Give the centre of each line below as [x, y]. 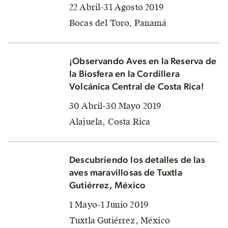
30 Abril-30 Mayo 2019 [116, 106]
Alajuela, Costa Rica [110, 122]
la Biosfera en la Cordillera [125, 74]
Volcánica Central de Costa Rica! [137, 87]
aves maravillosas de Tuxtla [126, 173]
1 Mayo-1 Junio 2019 [109, 205]
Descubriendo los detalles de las [137, 160]
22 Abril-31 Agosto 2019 [117, 7]
